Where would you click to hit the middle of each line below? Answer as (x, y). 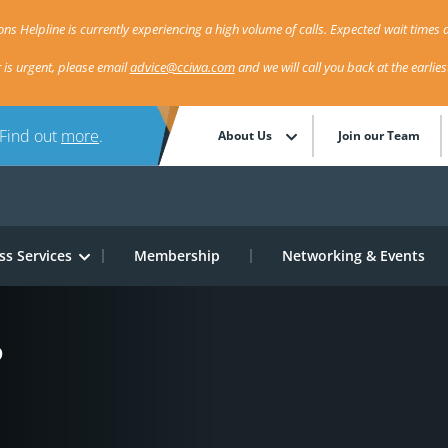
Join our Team (379, 135)
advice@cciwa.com (182, 67)
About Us (245, 135)
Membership (176, 255)
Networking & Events (353, 255)
